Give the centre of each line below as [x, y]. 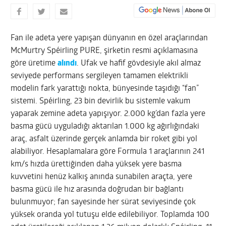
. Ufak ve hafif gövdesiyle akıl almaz [139, 63]
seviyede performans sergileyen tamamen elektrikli [100, 76]
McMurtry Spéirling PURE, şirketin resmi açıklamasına [104, 51]
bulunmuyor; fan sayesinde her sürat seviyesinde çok [103, 202]
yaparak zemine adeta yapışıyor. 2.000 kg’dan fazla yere [108, 114]
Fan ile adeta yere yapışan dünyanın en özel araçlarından [109, 38]
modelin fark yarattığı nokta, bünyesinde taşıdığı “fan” [105, 89]
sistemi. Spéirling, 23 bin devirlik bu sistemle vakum [101, 101]
